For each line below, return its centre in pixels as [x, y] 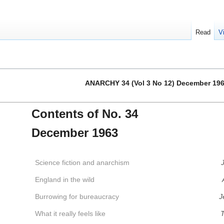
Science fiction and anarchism [82, 163]
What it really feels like [70, 214]
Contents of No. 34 [84, 114]
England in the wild [64, 180]
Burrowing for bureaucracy [77, 197]
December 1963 [74, 133]
